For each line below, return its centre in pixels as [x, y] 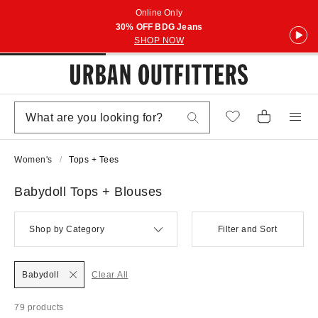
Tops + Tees [94, 160]
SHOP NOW [159, 40]
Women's [33, 160]
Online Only [159, 13]
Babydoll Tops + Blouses [88, 192]
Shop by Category [67, 229]
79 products [39, 307]
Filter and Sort [247, 229]
